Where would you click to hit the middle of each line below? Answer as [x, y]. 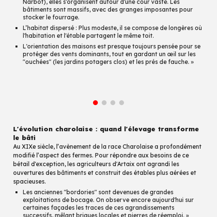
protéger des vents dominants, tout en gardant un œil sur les [109, 54]
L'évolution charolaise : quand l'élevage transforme [106, 129]
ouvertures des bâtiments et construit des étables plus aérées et [105, 173]
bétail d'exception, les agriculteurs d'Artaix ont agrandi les [96, 164]
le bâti [25, 138]
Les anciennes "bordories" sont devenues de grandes [98, 192]
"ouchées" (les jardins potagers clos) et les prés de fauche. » [108, 62]
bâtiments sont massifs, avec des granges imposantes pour [108, 9]
